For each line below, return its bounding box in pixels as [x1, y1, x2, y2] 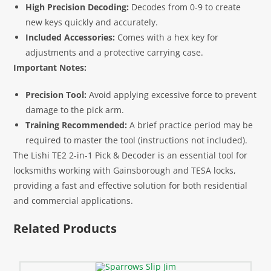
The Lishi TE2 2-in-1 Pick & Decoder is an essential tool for [13, 149, 248, 161]
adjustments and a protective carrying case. [25, 46, 204, 58]
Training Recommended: [25, 119, 128, 131]
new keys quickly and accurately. [25, 16, 158, 28]
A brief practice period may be [127, 119, 253, 131]
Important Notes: [13, 61, 87, 73]
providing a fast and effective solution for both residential [13, 179, 248, 191]
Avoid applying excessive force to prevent [87, 88, 257, 100]
